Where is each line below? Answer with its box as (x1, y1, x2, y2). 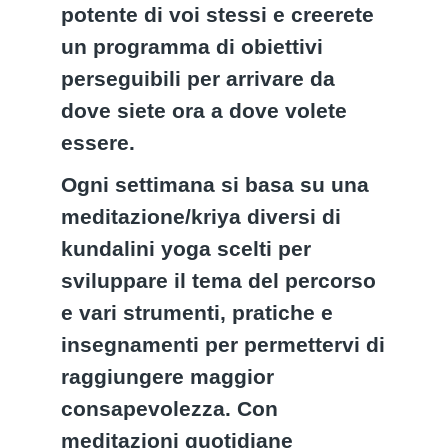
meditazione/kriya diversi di (61, 205, 342, 228)
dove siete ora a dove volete (61, 99, 348, 122)
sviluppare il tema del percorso (61, 269, 377, 292)
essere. (61, 131, 136, 154)
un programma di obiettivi (61, 35, 324, 58)
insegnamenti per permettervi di (61, 333, 386, 356)
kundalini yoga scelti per (61, 237, 312, 260)
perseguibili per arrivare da (61, 67, 336, 90)
